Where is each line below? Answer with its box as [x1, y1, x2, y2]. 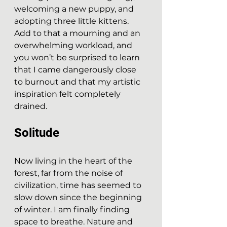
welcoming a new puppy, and [14, 4, 136, 14]
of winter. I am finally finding [14, 205, 132, 214]
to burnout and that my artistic [14, 77, 142, 87]
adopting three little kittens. [14, 16, 131, 26]
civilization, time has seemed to [14, 180, 143, 190]
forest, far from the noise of [14, 168, 125, 178]
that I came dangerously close [14, 65, 138, 74]
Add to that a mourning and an [14, 28, 142, 38]
